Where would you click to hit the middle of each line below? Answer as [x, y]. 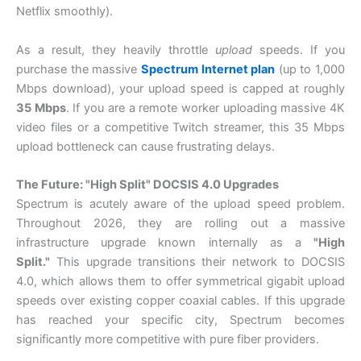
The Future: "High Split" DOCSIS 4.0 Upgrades [147, 185]
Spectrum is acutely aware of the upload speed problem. [180, 204]
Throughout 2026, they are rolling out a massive [180, 224]
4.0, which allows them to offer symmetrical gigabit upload [180, 282]
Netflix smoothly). [64, 12]
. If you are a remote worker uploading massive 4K [205, 108]
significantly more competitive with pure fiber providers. [168, 340]
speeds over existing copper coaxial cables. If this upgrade [180, 301]
